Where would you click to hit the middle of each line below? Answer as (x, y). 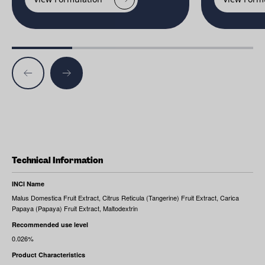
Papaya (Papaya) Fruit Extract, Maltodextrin (75, 208)
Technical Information (57, 160)
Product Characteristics (49, 255)
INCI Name (28, 184)
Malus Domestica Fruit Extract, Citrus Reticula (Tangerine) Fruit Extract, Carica (125, 198)
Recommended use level (50, 224)
